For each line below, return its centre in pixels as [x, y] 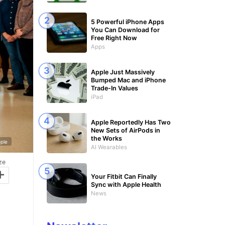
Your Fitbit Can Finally [124, 176]
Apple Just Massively [123, 72]
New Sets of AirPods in [126, 130]
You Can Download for [125, 30]
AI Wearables [109, 147]
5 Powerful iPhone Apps [128, 22]
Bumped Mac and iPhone [128, 80]
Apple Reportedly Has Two [131, 122]
